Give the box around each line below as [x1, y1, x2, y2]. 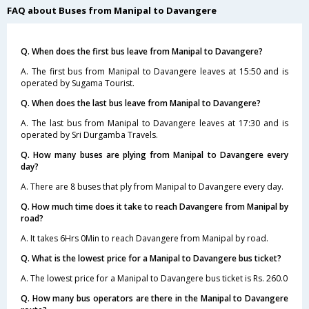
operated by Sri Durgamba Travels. [21, 128, 158, 141]
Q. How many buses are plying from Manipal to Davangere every [21, 148, 288, 161]
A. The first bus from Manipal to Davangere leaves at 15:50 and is [21, 65, 288, 77]
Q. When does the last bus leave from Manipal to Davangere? [21, 97, 261, 109]
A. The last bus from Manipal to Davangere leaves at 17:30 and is [21, 117, 288, 129]
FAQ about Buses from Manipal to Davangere [7, 3, 217, 17]
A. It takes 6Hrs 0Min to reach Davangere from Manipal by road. [21, 232, 268, 244]
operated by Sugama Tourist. [21, 77, 134, 89]
